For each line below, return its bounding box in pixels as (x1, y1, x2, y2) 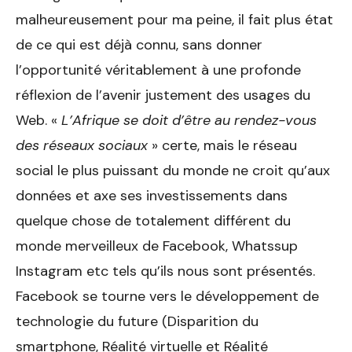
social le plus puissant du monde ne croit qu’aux (16, 161, 330, 181)
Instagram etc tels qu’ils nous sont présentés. (16, 262, 315, 281)
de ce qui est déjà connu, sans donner (16, 35, 262, 55)
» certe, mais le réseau (148, 136, 297, 156)
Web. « (16, 111, 61, 130)
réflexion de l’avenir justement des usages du (16, 86, 310, 105)
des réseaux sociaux (16, 136, 148, 156)
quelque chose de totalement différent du (16, 211, 291, 231)
